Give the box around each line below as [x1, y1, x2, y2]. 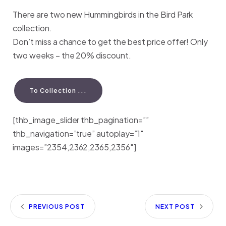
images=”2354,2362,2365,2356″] [13, 142, 137, 152]
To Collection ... [30, 87, 87, 94]
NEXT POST [155, 203, 195, 210]
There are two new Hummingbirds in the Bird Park [13, 9, 193, 20]
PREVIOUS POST [28, 203, 85, 210]
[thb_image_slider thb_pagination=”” [13, 115, 149, 125]
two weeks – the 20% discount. [13, 50, 132, 61]
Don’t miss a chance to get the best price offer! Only [13, 36, 208, 47]
